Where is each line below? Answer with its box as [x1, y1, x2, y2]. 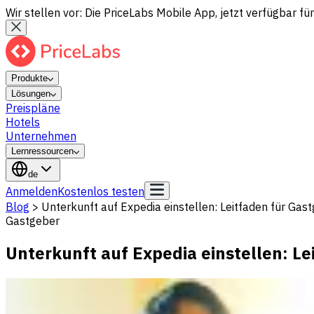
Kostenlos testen [57, 184, 144, 198]
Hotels [6, 115, 40, 129]
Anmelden [6, 184, 57, 198]
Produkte [11, 73, 48, 83]
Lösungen [11, 88, 50, 99]
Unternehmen [6, 129, 76, 143]
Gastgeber [6, 214, 60, 228]
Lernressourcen [11, 146, 74, 156]
